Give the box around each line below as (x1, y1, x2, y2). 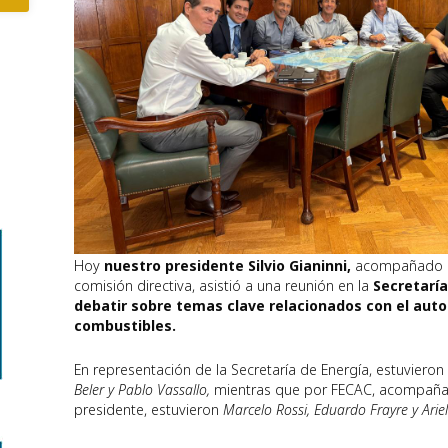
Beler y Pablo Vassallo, (74, 380, 210, 400)
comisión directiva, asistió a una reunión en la (74, 275, 373, 295)
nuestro (104, 255, 165, 275)
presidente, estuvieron (74, 400, 223, 420)
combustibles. (74, 315, 176, 335)
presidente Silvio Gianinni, (165, 255, 351, 275)
